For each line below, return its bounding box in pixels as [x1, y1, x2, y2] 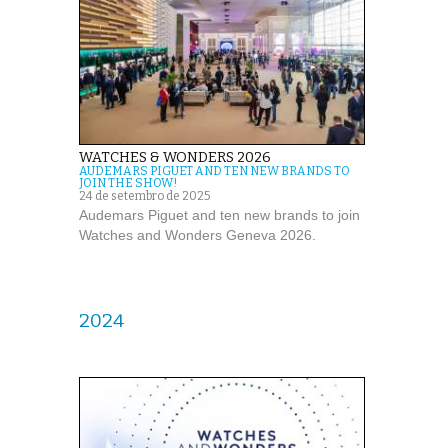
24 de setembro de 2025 [79, 189, 210, 204]
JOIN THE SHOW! [79, 176, 177, 191]
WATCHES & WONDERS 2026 [79, 149, 271, 167]
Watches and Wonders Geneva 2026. [79, 227, 316, 244]
